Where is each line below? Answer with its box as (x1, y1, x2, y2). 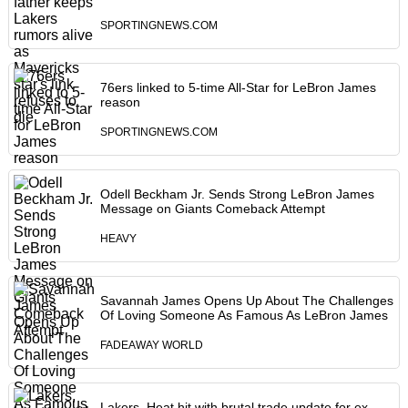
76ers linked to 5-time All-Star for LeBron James (99, 80, 376, 96)
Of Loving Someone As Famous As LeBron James (99, 308, 388, 323)
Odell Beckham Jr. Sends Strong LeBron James (99, 187, 374, 202)
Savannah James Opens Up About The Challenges (99, 293, 393, 309)
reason (99, 95, 140, 110)
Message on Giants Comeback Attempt (99, 201, 325, 217)
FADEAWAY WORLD (99, 340, 203, 352)
